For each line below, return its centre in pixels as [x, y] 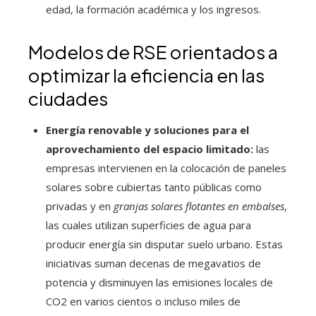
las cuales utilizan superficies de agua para [148, 225]
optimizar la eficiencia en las [146, 75]
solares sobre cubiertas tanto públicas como [154, 187]
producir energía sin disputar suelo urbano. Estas [164, 244]
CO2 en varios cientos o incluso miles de [143, 302]
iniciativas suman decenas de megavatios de [153, 263]
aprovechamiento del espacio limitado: [150, 149]
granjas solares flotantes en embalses [199, 206]
